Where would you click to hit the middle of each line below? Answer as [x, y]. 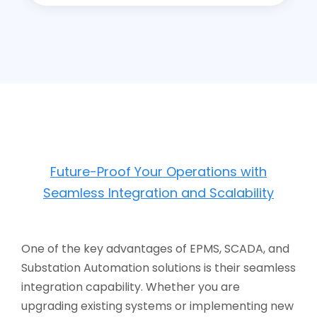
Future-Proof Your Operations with [158, 171]
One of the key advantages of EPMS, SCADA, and [155, 248]
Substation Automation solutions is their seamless [158, 267]
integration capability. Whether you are [131, 287]
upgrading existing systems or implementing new [157, 306]
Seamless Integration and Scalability [158, 192]
